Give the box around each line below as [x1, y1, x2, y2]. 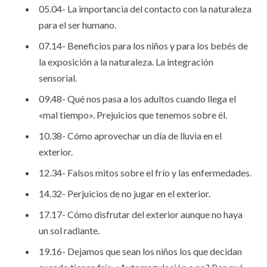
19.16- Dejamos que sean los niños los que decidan [39, 245, 242, 257]
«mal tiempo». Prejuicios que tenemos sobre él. [39, 108, 227, 120]
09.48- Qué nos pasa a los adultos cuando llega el [39, 92, 236, 104]
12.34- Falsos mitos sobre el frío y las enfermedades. [39, 166, 252, 178]
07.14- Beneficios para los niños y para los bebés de [39, 39, 248, 51]
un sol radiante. [39, 224, 100, 236]
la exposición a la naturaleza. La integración [39, 55, 213, 67]
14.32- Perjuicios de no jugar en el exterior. [39, 187, 210, 199]
